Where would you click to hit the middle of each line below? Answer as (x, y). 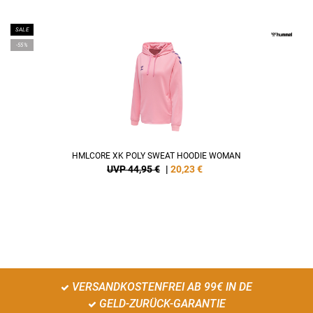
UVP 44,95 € (133, 169)
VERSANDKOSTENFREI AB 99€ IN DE (161, 287)
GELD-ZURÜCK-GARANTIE (161, 304)
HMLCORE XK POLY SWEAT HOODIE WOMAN (156, 156)
